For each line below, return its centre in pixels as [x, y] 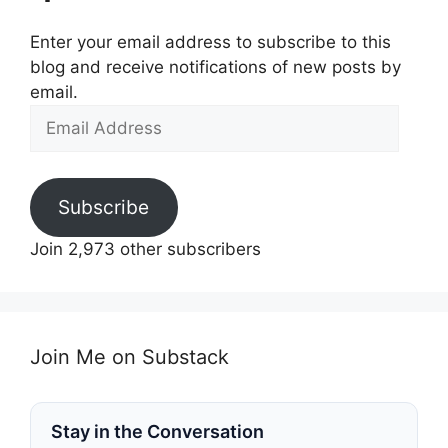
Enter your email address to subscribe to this [210, 42]
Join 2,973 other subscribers [145, 249]
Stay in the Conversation [157, 431]
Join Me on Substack [129, 357]
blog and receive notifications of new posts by [215, 67]
